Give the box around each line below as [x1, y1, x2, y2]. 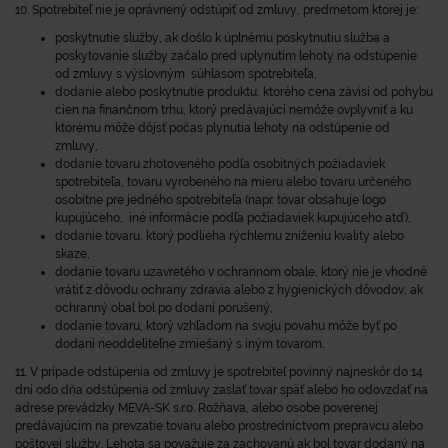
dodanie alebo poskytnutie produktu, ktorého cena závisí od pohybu [55, 85, 433, 99]
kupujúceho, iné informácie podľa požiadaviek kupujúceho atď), [55, 211, 411, 225]
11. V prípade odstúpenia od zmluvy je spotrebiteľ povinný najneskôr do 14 [15, 365, 423, 379]
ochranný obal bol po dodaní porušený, [55, 301, 273, 315]
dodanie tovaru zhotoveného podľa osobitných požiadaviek [55, 157, 385, 171]
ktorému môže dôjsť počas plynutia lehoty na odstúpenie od [55, 121, 390, 135]
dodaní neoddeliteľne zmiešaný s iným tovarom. [55, 337, 324, 351]
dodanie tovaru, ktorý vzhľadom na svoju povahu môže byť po [55, 319, 397, 333]
